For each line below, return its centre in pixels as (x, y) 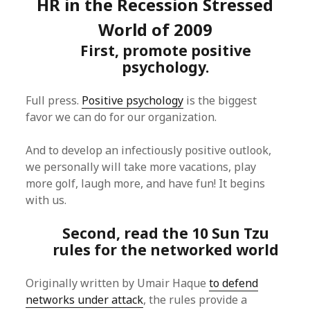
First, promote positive (165, 51)
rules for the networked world (165, 250)
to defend (234, 283)
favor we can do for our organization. (121, 117)
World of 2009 (155, 29)
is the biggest (220, 100)
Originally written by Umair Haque (118, 283)
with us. (46, 200)
